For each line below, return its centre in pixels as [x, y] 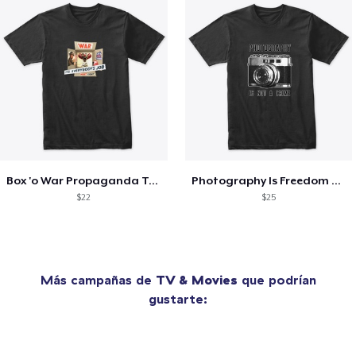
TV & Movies [196, 279]
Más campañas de [98, 279]
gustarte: [178, 298]
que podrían [277, 279]
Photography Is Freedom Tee [336, 180]
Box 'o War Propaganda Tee [153, 180]
